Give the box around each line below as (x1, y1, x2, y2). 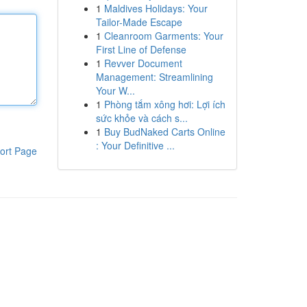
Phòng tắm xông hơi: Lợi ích (103, 97, 225, 111)
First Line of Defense (95, 42, 186, 56)
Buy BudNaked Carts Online (103, 125, 225, 138)
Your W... (95, 84, 135, 97)
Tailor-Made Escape (95, 15, 182, 29)
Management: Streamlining (95, 70, 213, 84)
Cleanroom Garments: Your (103, 29, 223, 42)
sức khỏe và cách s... (95, 111, 188, 125)
